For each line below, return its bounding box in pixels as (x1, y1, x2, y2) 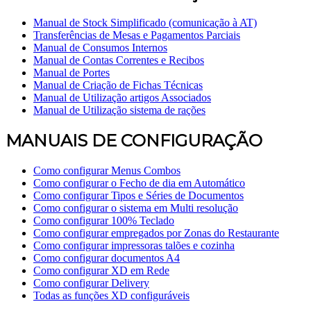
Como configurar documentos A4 (33, 252, 180, 264)
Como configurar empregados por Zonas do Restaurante (33, 227, 279, 239)
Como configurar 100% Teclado (33, 215, 174, 227)
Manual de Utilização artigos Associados (33, 92, 211, 104)
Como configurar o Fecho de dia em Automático (33, 177, 245, 190)
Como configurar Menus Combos (33, 165, 180, 177)
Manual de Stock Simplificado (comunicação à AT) (33, 17, 257, 29)
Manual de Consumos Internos (33, 42, 167, 54)
